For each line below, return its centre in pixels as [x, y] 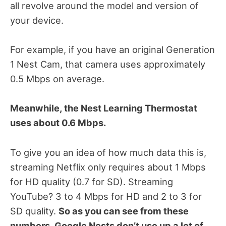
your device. [37, 20]
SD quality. [34, 211]
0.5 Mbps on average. [57, 79]
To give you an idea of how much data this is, [108, 152]
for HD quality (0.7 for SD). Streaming [92, 181]
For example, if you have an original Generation [112, 50]
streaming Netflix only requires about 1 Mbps [108, 167]
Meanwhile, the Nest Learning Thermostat [104, 108]
